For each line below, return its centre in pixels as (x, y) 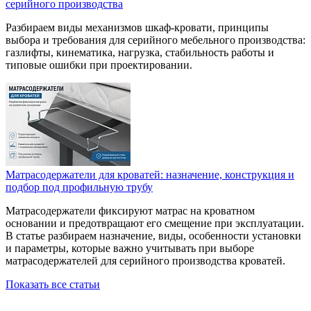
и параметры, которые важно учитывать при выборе (130, 249)
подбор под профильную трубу (79, 187)
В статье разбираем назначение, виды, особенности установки (153, 236)
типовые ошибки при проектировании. (99, 65)
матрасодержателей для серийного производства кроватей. (145, 261)
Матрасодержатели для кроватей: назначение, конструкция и (150, 175)
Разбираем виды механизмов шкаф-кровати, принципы (137, 28)
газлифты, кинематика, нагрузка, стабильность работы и (140, 53)
